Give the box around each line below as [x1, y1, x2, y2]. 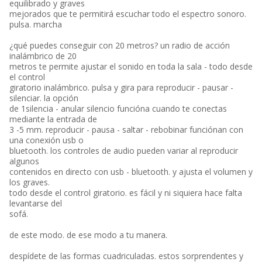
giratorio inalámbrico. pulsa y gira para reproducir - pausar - [9, 82, 233, 93]
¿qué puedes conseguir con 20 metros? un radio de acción [9, 40, 230, 51]
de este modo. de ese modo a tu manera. [9, 229, 167, 240]
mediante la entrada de [9, 113, 97, 125]
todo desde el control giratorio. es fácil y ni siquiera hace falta [9, 187, 242, 198]
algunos [9, 156, 39, 167]
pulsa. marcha [9, 19, 62, 30]
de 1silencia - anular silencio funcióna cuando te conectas [9, 103, 227, 114]
